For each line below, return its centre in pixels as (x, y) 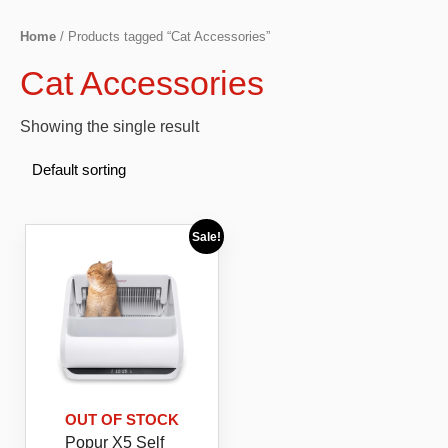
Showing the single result (109, 126)
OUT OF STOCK (122, 420)
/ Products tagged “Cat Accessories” (163, 37)
